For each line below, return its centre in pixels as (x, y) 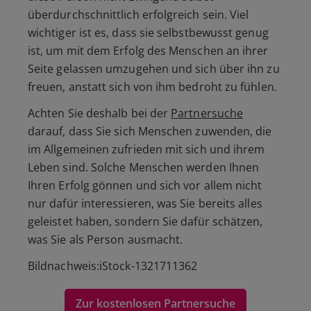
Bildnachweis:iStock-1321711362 (113, 266)
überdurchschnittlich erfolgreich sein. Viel (138, 15)
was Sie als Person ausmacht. (106, 240)
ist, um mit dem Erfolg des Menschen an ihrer (148, 51)
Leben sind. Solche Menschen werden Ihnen (144, 168)
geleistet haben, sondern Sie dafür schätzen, (145, 222)
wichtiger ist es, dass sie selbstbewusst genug (148, 33)
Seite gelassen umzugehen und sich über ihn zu (154, 69)
